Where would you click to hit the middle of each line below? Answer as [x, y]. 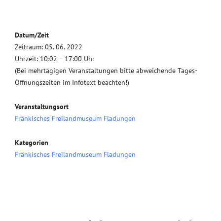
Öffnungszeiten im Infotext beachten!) [72, 82]
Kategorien [32, 143]
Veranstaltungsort [42, 107]
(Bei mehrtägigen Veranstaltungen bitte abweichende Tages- [106, 71]
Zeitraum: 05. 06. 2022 [49, 47]
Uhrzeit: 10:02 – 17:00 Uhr [55, 59]
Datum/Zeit [32, 35]
